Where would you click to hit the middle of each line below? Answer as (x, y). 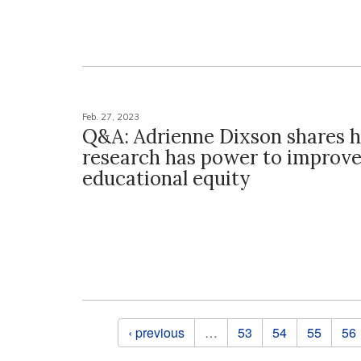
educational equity (168, 178)
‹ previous (156, 332)
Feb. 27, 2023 (111, 116)
